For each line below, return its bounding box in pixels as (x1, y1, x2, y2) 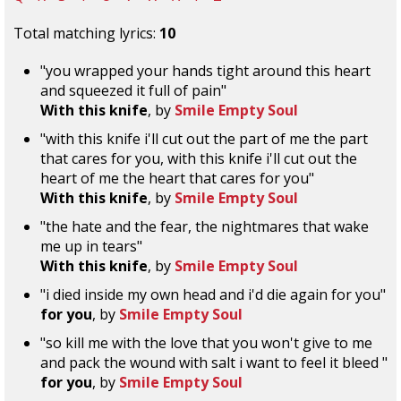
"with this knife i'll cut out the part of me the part (40, 129, 368, 149)
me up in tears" (40, 236, 142, 256)
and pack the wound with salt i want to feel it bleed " (40, 353, 388, 372)
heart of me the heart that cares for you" (40, 168, 314, 188)
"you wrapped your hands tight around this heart (40, 61, 371, 81)
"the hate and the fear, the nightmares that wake (40, 217, 369, 236)
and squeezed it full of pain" (40, 81, 226, 100)
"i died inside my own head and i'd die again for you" (40, 285, 386, 304)
